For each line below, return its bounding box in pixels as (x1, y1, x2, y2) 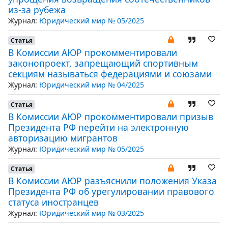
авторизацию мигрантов (8, 132, 118, 144)
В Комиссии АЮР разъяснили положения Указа (8, 175, 217, 187)
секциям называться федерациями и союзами (8, 68, 212, 80)
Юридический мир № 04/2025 (39, 80, 144, 90)
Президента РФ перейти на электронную (8, 121, 189, 133)
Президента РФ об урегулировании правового (8, 185, 214, 197)
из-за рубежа (8, 4, 66, 16)
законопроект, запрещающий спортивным (8, 57, 198, 69)
